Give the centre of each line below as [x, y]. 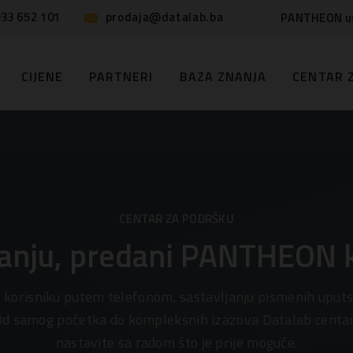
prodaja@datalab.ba [164, 17]
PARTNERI [121, 76]
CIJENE [42, 76]
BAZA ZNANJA [223, 76]
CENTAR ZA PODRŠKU [176, 219]
